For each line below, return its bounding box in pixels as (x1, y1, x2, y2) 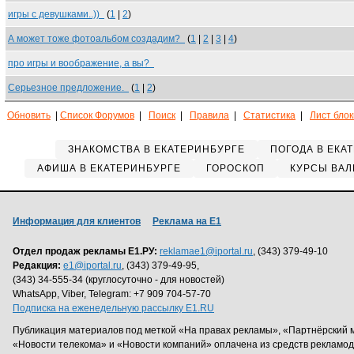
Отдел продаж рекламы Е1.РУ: (13, 246, 157, 257)
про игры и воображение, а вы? (8, 58, 154, 69)
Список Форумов (60, 110, 134, 121)
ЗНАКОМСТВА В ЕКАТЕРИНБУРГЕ (68, 144, 245, 155)
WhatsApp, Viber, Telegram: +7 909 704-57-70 (13, 288, 211, 299)
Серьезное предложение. (8, 82, 129, 93)
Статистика (243, 110, 296, 121)
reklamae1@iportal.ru (160, 246, 253, 257)
